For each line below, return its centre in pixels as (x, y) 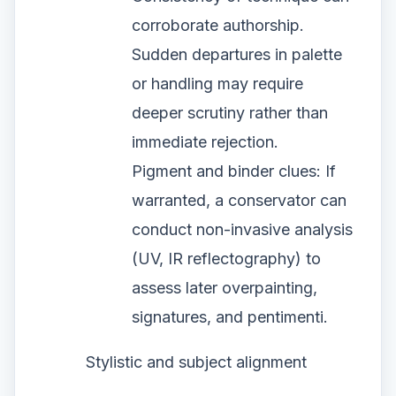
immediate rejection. (205, 142)
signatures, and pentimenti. (230, 317)
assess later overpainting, (225, 288)
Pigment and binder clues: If (234, 171)
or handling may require (217, 84)
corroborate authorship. (218, 26)
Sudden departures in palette (237, 55)
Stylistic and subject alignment (196, 362)
